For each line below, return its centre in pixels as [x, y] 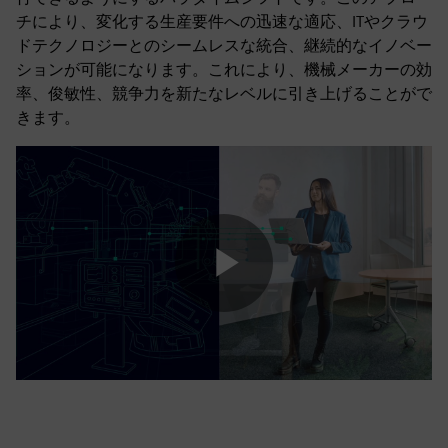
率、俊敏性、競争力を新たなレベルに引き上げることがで [224, 93]
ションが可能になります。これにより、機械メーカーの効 [224, 69]
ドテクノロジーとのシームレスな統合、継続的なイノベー [224, 45]
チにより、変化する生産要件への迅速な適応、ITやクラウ [222, 21]
